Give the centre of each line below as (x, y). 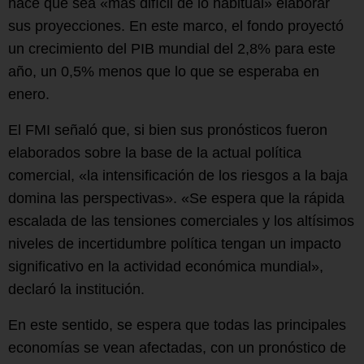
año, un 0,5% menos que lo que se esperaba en (164, 71)
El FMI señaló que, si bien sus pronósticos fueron (168, 130)
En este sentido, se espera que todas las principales (177, 325)
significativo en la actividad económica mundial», (166, 266)
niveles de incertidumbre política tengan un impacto (175, 243)
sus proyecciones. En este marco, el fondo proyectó (176, 26)
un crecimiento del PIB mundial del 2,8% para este (172, 48)
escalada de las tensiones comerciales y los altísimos (181, 221)
